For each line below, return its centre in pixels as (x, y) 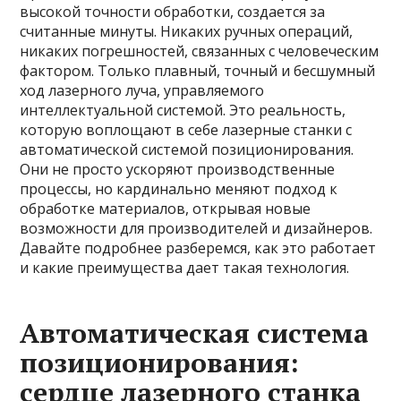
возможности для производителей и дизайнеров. (196, 228)
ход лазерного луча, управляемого (142, 90)
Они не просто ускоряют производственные (178, 169)
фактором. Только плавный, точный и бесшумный (198, 71)
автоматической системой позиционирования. (187, 149)
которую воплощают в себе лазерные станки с (186, 130)
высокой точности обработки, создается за (173, 12)
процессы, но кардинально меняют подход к (179, 189)
